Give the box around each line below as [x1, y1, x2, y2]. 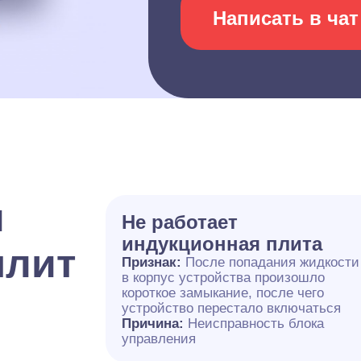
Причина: [122, 316, 189, 331]
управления [122, 331, 197, 346]
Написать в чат [213, 7, 359, 29]
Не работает [122, 211, 239, 233]
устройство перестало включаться [122, 301, 342, 316]
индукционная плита [122, 233, 323, 255]
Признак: [122, 255, 186, 270]
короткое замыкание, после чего [122, 285, 325, 301]
